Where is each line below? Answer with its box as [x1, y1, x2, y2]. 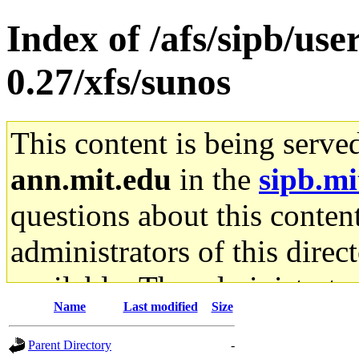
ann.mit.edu [10, 161, 171, 196]
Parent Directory [28, 337, 111, 352]
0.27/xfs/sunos [6, 61, 231, 103]
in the [171, 161, 259, 196]
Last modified [123, 299, 198, 313]
